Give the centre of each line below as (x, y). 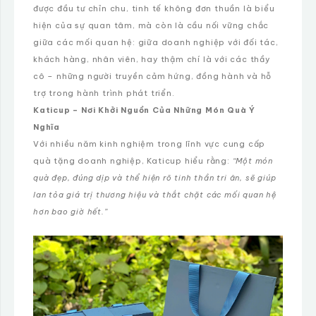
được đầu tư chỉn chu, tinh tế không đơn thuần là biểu (154, 9)
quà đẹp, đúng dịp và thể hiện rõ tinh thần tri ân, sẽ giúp (155, 178)
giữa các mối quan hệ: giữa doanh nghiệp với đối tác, (156, 43)
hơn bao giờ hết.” (71, 212)
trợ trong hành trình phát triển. (104, 93)
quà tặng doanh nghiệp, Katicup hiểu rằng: (133, 161)
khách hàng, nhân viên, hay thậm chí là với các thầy (152, 60)
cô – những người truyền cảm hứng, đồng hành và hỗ (153, 77)
